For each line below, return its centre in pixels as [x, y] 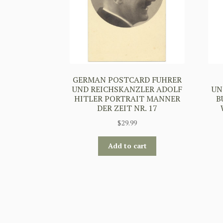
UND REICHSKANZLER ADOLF [127, 89]
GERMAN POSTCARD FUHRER [127, 80]
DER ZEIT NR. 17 [127, 108]
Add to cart [127, 146]
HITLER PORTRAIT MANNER [127, 99]
